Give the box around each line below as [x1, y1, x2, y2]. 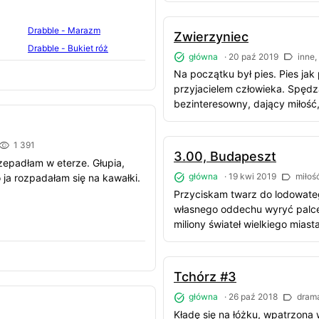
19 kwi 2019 [229, 171, 276, 182]
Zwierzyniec [174, 28, 249, 44]
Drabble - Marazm [28, 24, 100, 36]
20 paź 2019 [229, 51, 278, 62]
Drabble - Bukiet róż [28, 42, 108, 53]
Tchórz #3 [174, 269, 236, 285]
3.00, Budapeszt [174, 149, 276, 164]
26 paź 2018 [229, 291, 278, 303]
